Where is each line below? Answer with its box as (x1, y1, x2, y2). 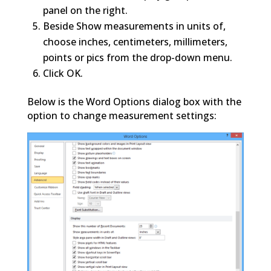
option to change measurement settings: (27, 108, 217, 122)
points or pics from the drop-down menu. (42, 50, 232, 64)
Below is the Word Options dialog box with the (27, 94, 241, 108)
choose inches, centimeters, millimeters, (42, 34, 227, 48)
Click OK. (42, 66, 83, 80)
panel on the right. (42, 3, 128, 17)
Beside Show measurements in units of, (42, 19, 226, 33)
